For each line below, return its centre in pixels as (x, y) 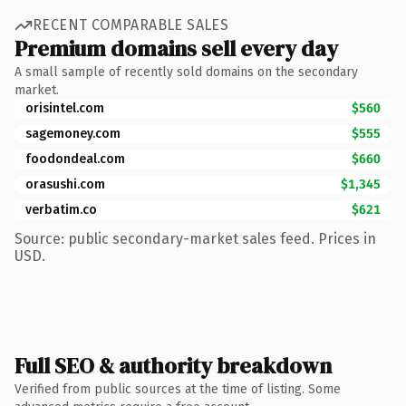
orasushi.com (65, 184)
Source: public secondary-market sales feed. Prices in (195, 238)
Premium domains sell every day (176, 48)
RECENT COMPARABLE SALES (131, 25)
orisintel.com (65, 108)
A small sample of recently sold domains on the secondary (186, 72)
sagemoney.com (73, 133)
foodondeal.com (75, 159)
